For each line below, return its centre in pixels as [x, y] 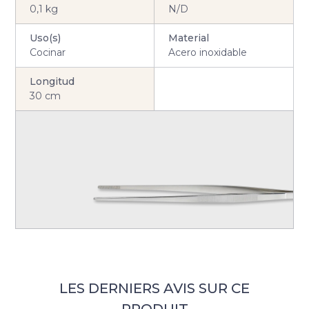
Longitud [52, 81]
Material [188, 38]
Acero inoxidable [207, 52]
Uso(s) [46, 38]
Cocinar [48, 52]
